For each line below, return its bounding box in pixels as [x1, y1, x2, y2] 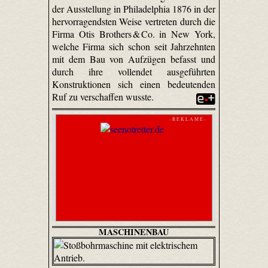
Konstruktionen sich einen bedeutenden [51, 77, 216, 90]
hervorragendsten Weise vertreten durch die [51, 14, 216, 28]
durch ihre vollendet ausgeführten [51, 65, 216, 78]
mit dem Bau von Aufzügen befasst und [51, 52, 216, 65]
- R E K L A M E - [169, 116, 206, 123]
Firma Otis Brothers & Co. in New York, [51, 27, 216, 40]
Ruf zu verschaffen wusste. [51, 90, 156, 103]
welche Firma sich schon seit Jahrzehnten [51, 39, 216, 53]
